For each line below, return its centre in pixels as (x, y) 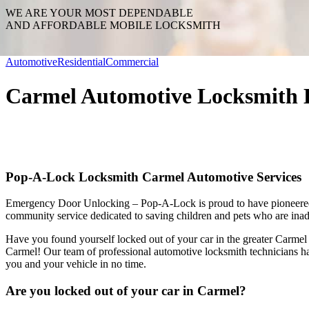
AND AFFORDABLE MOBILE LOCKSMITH (113, 26)
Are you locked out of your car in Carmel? (126, 290)
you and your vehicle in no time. (76, 264)
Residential (81, 62)
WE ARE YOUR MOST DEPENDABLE (99, 13)
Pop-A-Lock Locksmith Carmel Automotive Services (153, 177)
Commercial (132, 62)
